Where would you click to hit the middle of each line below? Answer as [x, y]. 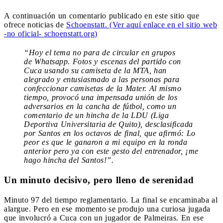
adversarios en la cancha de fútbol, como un [100, 106]
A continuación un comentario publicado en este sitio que [102, 15]
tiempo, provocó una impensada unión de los [101, 97]
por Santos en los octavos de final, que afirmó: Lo [110, 133]
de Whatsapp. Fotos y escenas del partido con [103, 61]
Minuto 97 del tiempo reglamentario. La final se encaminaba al [111, 200]
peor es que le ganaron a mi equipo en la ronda [106, 142]
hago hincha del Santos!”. [69, 160]
